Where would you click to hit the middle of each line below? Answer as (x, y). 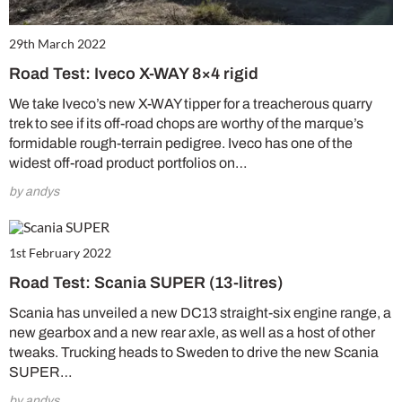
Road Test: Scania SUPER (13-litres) (146, 283)
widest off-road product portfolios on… (128, 163)
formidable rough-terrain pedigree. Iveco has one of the (181, 144)
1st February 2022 (60, 253)
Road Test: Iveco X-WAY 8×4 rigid (134, 74)
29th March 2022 (57, 44)
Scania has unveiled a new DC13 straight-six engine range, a (200, 313)
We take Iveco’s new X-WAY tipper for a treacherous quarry (191, 104)
